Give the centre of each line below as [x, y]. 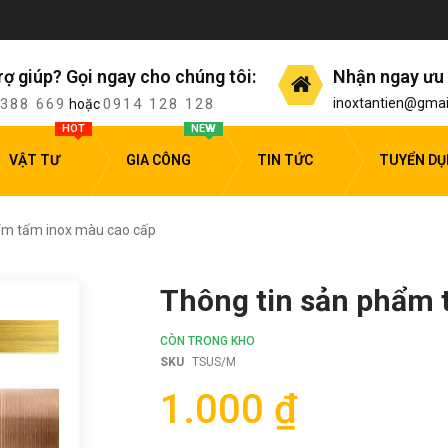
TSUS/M [214, 361]
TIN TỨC [285, 160]
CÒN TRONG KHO [207, 340]
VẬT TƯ [34, 160]
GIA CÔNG [158, 160]
